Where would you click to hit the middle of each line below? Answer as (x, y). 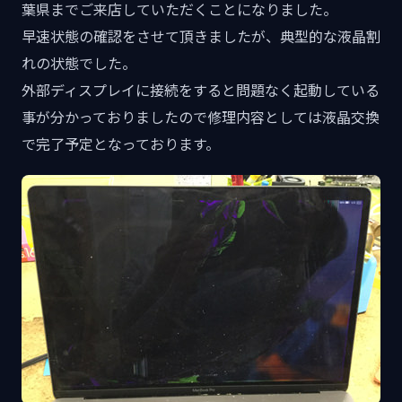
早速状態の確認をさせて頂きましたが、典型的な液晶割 (201, 36)
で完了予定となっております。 (121, 144)
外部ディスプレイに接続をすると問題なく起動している (201, 90)
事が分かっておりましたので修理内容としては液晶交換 (201, 117)
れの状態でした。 (79, 63)
